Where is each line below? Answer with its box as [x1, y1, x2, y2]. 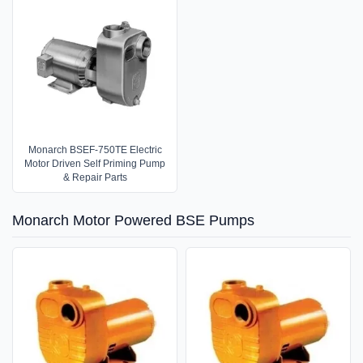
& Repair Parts [62, 172, 127, 184]
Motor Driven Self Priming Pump [24, 158, 165, 170]
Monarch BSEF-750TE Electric [28, 144, 162, 156]
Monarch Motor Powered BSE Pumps [12, 212, 254, 229]
